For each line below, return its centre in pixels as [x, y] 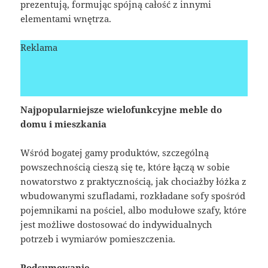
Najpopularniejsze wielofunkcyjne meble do [121, 110]
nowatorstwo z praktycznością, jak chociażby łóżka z [134, 182]
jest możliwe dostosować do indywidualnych [117, 225]
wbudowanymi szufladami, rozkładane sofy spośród [133, 196]
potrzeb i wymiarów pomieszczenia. [98, 239]
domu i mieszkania [64, 124]
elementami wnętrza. [66, 19]
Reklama [39, 48]
